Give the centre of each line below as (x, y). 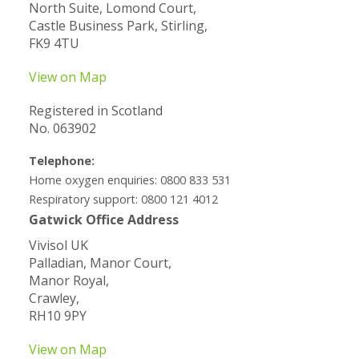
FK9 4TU (54, 43)
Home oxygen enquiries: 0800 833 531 (129, 179)
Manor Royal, (69, 280)
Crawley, (54, 298)
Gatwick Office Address (103, 219)
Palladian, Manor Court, (100, 262)
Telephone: (61, 160)
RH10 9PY (57, 315)
